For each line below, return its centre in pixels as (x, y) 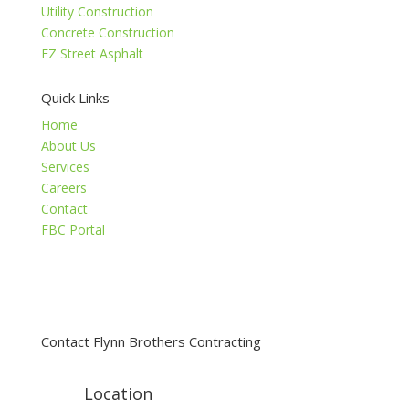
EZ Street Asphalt (92, 53)
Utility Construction (97, 11)
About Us (68, 146)
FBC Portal (73, 230)
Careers (63, 188)
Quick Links (75, 98)
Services (65, 167)
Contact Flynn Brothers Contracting (151, 341)
